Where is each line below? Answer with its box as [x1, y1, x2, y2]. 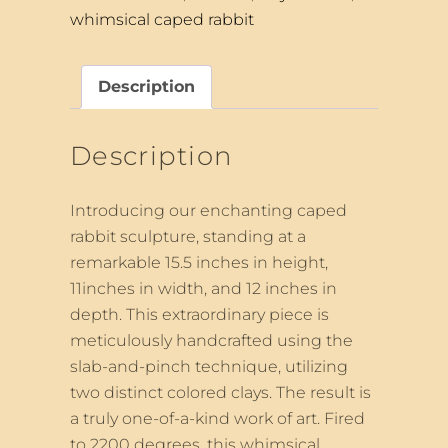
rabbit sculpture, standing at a [70, 226, 306, 246]
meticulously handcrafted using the [70, 330, 353, 350]
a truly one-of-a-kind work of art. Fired [70, 408, 365, 428]
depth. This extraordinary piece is [70, 304, 329, 324]
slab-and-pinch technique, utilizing [70, 356, 348, 376]
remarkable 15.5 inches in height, [70, 252, 328, 272]
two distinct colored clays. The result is [70, 382, 371, 402]
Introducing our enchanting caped [70, 200, 347, 220]
